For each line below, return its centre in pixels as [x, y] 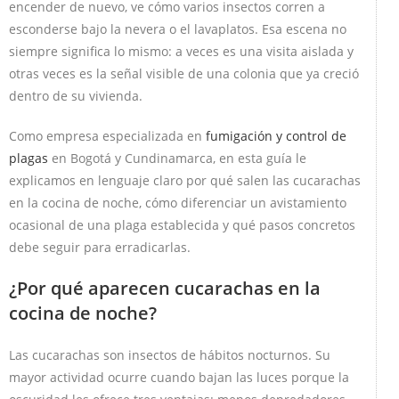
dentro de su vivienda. [76, 95]
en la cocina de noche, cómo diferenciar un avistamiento [178, 202]
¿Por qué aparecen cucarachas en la [165, 288]
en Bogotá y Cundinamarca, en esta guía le [177, 158]
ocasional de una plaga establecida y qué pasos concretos [182, 224]
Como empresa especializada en [107, 135]
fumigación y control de [276, 135]
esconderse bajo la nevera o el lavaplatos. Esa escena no [178, 28]
